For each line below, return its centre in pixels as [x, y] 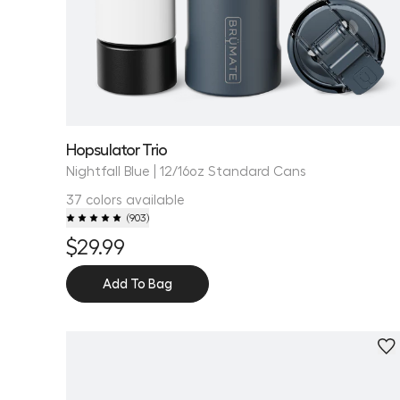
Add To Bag [137, 283]
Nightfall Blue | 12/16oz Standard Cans [186, 171]
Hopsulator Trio [117, 149]
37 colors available [125, 200]
